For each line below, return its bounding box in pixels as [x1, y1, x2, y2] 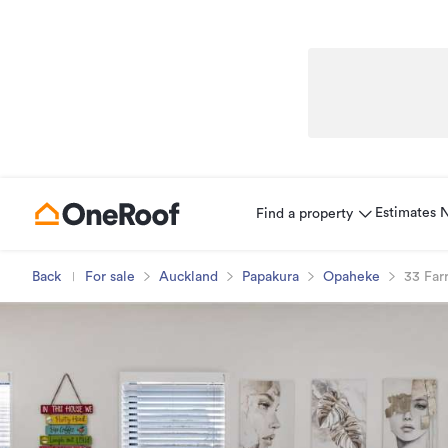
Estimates [375, 206, 436, 220]
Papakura [242, 270, 299, 284]
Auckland [159, 270, 218, 284]
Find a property [256, 207, 353, 221]
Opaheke [323, 270, 380, 284]
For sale [85, 270, 135, 284]
